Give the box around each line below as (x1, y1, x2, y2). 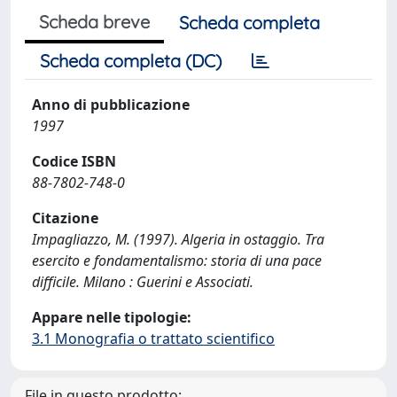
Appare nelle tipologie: (32, 307, 191, 327)
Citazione (32, 208, 98, 228)
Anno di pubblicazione (32, 95, 190, 114)
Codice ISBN (32, 152, 116, 171)
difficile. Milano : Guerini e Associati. (32, 272, 253, 292)
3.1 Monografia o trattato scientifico (32, 329, 275, 348)
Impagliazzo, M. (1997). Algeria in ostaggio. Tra (32, 230, 324, 249)
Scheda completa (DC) (40, 50, 222, 72)
